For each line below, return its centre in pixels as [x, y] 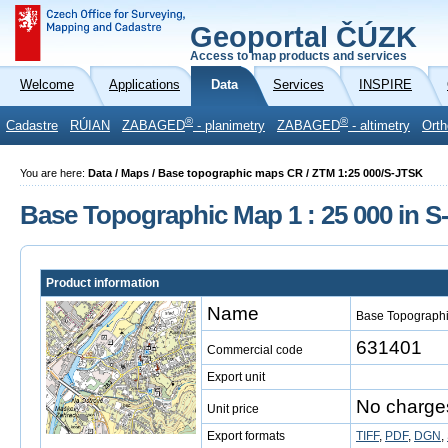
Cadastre [32, 126]
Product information [102, 283]
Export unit [236, 377]
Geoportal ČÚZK [303, 37]
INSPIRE [385, 85]
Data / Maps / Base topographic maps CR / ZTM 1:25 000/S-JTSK [255, 173]
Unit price [233, 409]
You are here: [54, 173]
